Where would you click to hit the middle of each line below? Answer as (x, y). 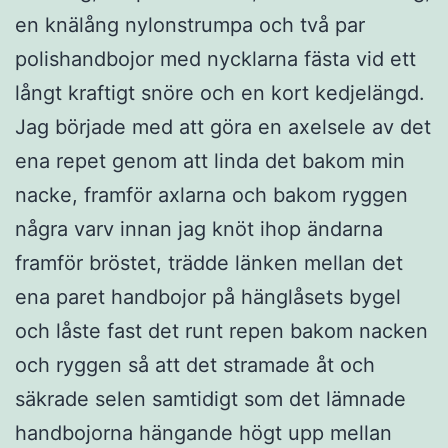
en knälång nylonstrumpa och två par (190, 24)
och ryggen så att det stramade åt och (195, 364)
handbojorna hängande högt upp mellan (203, 432)
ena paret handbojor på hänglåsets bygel (208, 296)
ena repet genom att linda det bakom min (210, 160)
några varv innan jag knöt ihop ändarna (199, 228)
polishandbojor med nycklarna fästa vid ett (215, 58)
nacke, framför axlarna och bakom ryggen (211, 194)
